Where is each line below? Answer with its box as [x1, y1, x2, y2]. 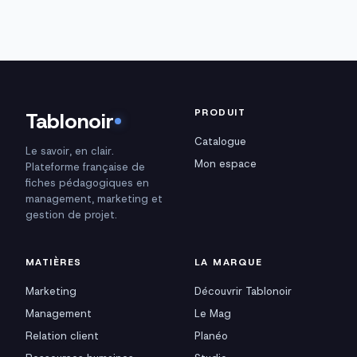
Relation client [25, 329, 99, 343]
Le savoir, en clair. [25, 144, 114, 158]
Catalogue [194, 135, 246, 148]
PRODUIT [194, 106, 246, 119]
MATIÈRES [25, 256, 82, 269]
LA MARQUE [194, 256, 262, 269]
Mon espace [194, 157, 257, 171]
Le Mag [194, 307, 231, 320]
